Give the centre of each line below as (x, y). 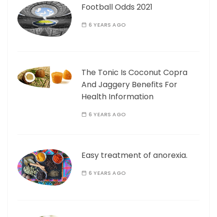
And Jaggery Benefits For (129, 85)
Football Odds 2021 (117, 7)
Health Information (117, 97)
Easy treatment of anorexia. (134, 155)
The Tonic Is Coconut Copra (134, 73)
